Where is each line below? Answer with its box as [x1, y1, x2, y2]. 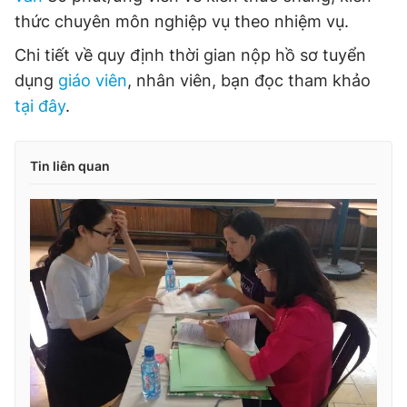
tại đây [15, 96, 65, 115]
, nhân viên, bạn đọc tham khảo [127, 71, 371, 90]
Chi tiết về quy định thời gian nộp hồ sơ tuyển [15, 45, 366, 65]
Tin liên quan [30, 158, 110, 174]
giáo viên [58, 71, 127, 90]
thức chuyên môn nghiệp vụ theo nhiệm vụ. [15, 12, 349, 31]
